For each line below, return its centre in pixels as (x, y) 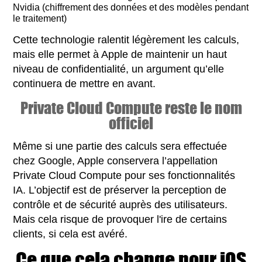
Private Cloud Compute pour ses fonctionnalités (124, 175)
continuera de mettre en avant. (85, 83)
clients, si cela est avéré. (70, 234)
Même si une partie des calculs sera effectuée (120, 146)
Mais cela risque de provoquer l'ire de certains (120, 219)
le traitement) (40, 18)
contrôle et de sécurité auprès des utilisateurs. (120, 204)
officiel (131, 123)
